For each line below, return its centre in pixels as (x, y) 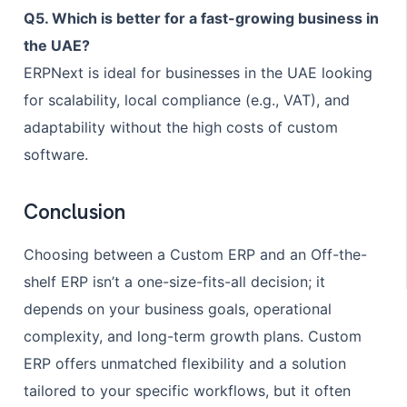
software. (55, 155)
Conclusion (74, 212)
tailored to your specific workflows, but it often (187, 391)
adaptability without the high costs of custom (180, 128)
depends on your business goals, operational (177, 309)
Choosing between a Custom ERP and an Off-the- (195, 255)
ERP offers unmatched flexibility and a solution (184, 364)
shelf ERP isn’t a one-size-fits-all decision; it (174, 282)
